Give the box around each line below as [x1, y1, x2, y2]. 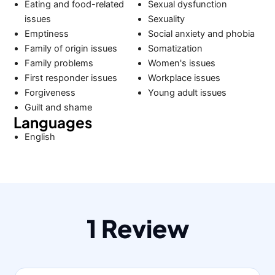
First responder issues [25, 72, 118, 83]
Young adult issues [147, 87, 227, 98]
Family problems [25, 57, 94, 69]
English [25, 131, 56, 142]
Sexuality [147, 13, 185, 25]
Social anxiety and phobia [147, 28, 255, 39]
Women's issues [147, 57, 215, 69]
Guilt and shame [25, 101, 93, 113]
